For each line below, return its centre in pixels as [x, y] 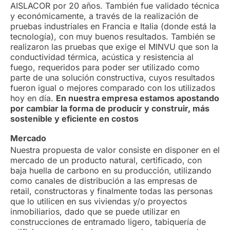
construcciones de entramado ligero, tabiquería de [108, 222]
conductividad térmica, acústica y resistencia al [102, 57]
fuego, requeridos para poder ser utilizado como [105, 67]
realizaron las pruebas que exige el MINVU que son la [114, 47]
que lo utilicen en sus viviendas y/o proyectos [99, 201]
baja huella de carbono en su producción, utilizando [111, 170]
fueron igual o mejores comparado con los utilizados [113, 88]
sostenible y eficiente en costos [74, 119]
